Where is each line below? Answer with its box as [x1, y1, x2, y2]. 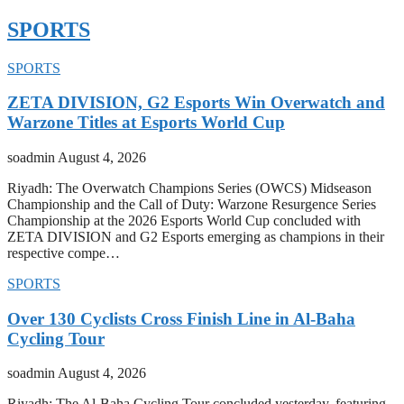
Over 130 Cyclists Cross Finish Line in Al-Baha [7, 308, 355, 328]
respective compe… [7, 244, 120, 261]
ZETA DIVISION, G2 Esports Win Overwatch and [7, 93, 385, 113]
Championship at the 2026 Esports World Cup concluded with [7, 212, 361, 228]
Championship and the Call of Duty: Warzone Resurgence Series [7, 196, 376, 212]
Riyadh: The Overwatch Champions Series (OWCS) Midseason [7, 179, 372, 196]
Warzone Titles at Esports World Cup [7, 113, 285, 133]
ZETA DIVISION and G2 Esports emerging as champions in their [7, 228, 384, 244]
